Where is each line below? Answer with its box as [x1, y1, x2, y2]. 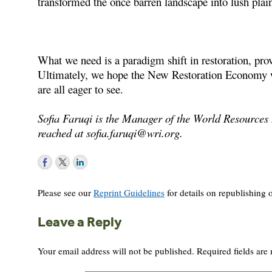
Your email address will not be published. [37, 244, 194, 257]
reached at [37, 124, 86, 140]
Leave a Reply [37, 212, 122, 230]
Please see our [37, 186, 93, 199]
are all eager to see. [37, 81, 123, 97]
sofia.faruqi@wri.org [86, 124, 180, 140]
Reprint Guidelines [93, 186, 165, 199]
